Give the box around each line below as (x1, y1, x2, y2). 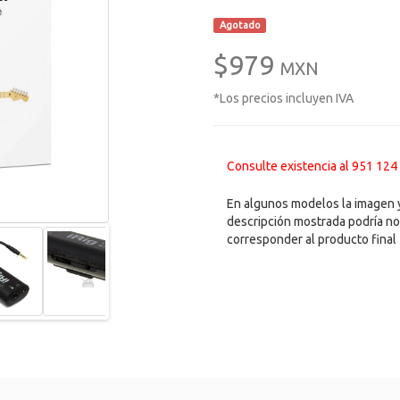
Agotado (219, 20, 261, 30)
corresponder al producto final (227, 232, 396, 246)
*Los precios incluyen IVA (213, 91, 354, 105)
